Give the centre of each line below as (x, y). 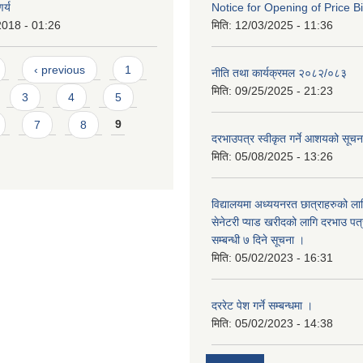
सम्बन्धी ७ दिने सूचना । (258, 240)
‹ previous (59, 69)
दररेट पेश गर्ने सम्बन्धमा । (262, 306)
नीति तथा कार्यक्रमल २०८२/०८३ (279, 73)
